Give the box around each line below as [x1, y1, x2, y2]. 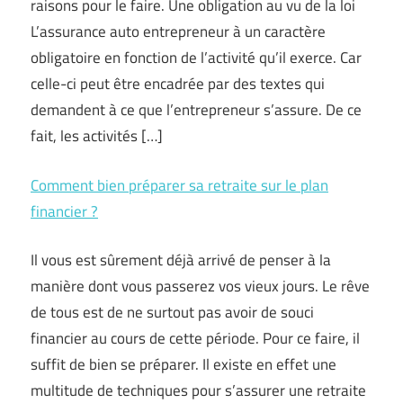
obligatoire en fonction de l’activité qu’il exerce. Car [31, 46, 362, 69]
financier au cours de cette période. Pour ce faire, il [31, 327, 360, 350]
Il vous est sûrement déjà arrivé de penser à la [31, 248, 331, 272]
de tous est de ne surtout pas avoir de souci [31, 300, 314, 324]
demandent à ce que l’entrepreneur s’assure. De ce [31, 98, 362, 121]
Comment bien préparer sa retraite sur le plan [31, 173, 328, 197]
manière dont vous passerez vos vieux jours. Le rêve [31, 274, 370, 298]
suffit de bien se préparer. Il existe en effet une [31, 353, 336, 376]
